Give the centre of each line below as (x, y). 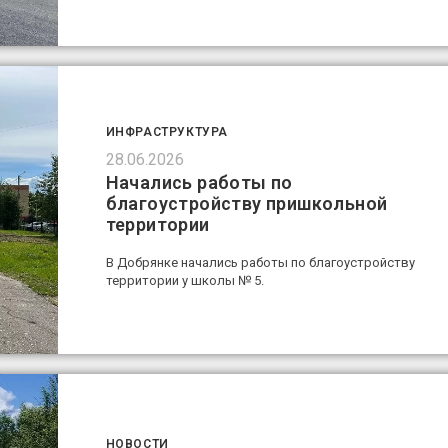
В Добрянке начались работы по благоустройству (260, 262)
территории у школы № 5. (184, 280)
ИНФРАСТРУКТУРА (166, 131)
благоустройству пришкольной (246, 203)
